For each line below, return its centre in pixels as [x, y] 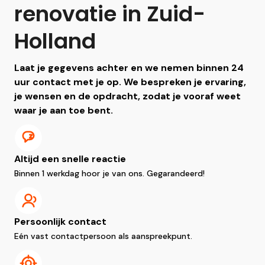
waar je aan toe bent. [64, 110]
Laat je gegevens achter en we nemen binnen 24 [129, 68]
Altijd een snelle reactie [70, 159]
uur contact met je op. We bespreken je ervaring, [130, 82]
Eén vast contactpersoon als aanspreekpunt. [103, 236]
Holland [55, 41]
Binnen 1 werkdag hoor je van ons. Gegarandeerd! [109, 173]
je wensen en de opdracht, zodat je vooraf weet [127, 96]
